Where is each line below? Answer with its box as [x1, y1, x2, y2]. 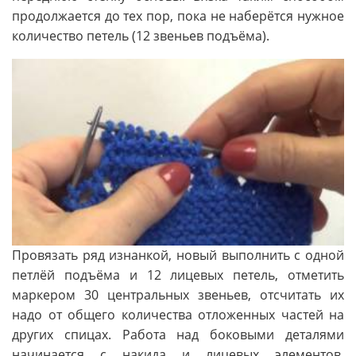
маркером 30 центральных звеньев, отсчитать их [12, 285, 344, 304]
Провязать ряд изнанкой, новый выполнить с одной [12, 246, 344, 264]
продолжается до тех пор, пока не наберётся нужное [12, 7, 344, 25]
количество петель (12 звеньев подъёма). [12, 27, 269, 45]
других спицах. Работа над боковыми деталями [12, 325, 344, 343]
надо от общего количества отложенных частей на [12, 305, 344, 323]
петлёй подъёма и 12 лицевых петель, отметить [12, 265, 344, 284]
